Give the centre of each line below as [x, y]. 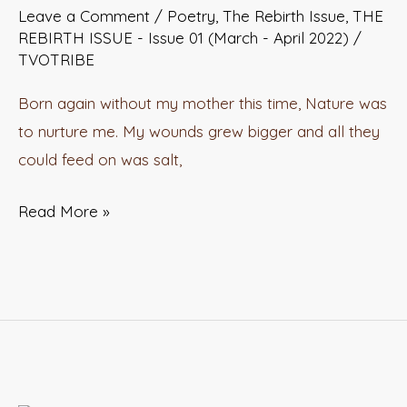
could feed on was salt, [100, 160]
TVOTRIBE [57, 59]
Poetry [192, 15]
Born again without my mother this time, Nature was [203, 104]
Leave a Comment [84, 15]
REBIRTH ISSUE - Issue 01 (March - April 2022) [184, 37]
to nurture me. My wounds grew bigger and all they [199, 132]
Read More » [65, 211]
